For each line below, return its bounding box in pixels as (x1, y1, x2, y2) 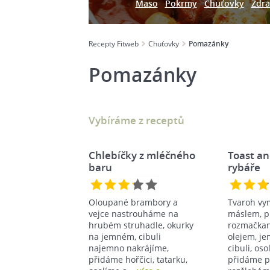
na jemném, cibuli (89, 230, 161, 242)
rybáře (228, 160, 260, 174)
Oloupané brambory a (89, 196, 178, 208)
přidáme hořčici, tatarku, (89, 253, 187, 265)
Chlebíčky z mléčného (89, 148, 195, 162)
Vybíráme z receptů (89, 113, 184, 127)
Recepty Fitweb (89, 39, 139, 49)
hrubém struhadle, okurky (89, 219, 193, 231)
